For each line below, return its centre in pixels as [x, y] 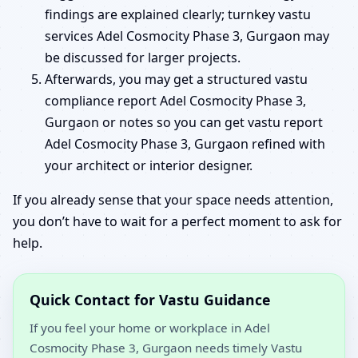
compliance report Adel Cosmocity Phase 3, [175, 100]
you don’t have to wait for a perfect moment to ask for [177, 221]
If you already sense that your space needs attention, [173, 199]
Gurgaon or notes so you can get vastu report [184, 122]
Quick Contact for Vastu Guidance [150, 299]
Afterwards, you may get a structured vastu [176, 79]
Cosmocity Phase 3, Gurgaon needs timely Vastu [166, 347]
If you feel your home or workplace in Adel [150, 327]
